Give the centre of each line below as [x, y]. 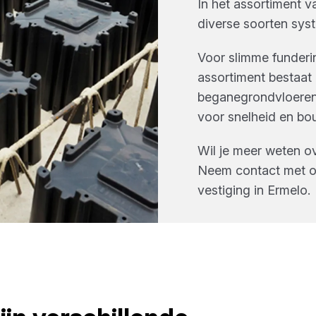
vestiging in [232, 190]
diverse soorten [244, 24]
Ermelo [287, 190]
